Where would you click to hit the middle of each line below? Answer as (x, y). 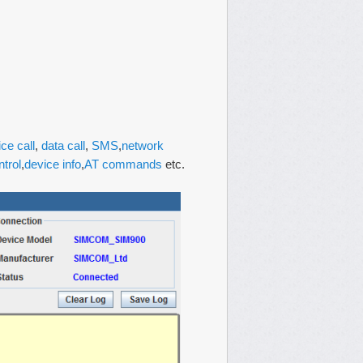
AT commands (123, 164)
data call (63, 145)
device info (53, 164)
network (143, 145)
